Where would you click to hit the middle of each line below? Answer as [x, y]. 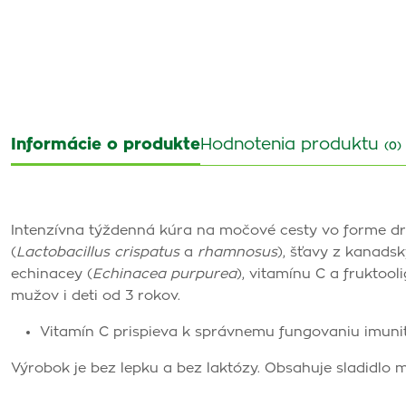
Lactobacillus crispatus [98, 252]
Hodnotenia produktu [292, 145]
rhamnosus [237, 252]
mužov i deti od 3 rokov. [96, 296]
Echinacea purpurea [164, 274]
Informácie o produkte [106, 145]
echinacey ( [52, 274]
